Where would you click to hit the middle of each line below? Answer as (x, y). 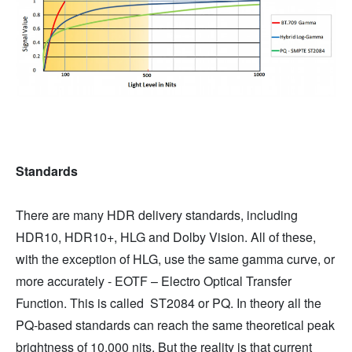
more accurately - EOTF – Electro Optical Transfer (154, 281)
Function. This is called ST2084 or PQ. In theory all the (169, 303)
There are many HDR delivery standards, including (157, 215)
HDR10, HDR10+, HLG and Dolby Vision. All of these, (166, 237)
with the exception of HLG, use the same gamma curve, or (175, 259)
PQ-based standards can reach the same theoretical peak (175, 325)
